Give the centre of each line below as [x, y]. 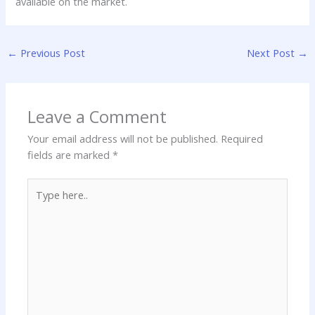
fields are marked [70, 154]
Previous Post [51, 52]
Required [242, 138]
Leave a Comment [97, 116]
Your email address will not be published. [123, 138]
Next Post [272, 52]
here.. [40, 201]
